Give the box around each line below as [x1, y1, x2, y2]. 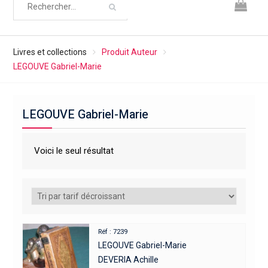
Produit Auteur [101, 47, 157, 57]
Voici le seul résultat [33, 145, 114, 156]
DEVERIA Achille [98, 255, 159, 264]
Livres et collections [13, 47, 87, 57]
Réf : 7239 [98, 228, 128, 236]
